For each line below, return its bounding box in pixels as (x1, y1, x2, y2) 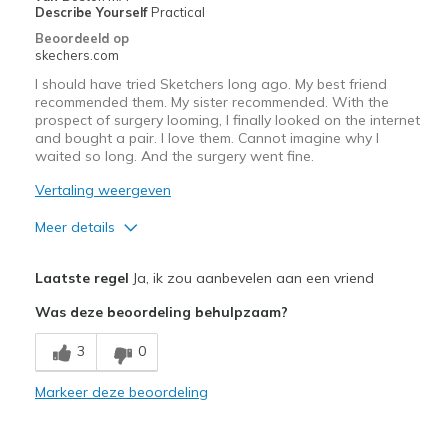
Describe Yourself (34, 4, 151, 21)
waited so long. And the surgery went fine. (34, 147, 314, 166)
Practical (150, 4, 205, 21)
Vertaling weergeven (34, 181, 171, 200)
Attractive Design (39, 285, 145, 302)
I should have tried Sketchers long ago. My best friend (34, 75, 387, 94)
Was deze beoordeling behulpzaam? (34, 303, 288, 322)
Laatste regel (34, 269, 129, 288)
